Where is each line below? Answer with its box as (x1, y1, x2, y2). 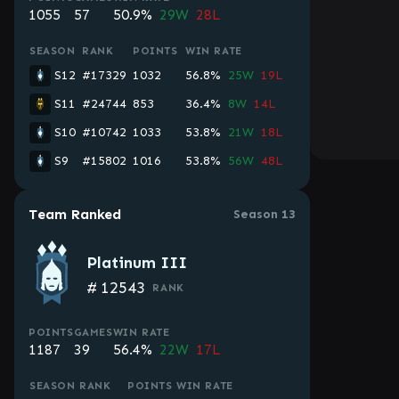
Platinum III (86, 253, 188, 273)
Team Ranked (28, 206, 121, 223)
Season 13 (233, 207, 296, 222)
